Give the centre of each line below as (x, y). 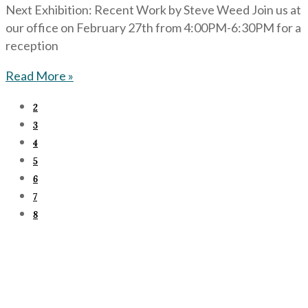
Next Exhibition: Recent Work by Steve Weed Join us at (153, 10)
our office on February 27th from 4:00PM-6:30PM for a (153, 27)
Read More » (40, 76)
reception (32, 45)
